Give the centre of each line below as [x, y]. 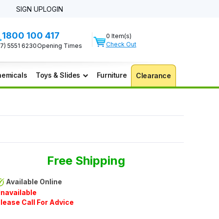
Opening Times [60, 46]
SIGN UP [30, 9]
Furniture [112, 75]
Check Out [121, 44]
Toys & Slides [58, 75]
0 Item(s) [119, 36]
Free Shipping [86, 161]
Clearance [153, 76]
